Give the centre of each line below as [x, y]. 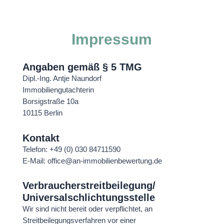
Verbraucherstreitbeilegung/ [89, 186]
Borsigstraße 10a [50, 101]
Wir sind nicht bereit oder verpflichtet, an [87, 209]
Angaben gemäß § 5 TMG [82, 67]
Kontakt [41, 138]
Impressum [112, 39]
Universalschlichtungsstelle [88, 198]
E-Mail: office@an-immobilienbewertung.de [92, 161]
